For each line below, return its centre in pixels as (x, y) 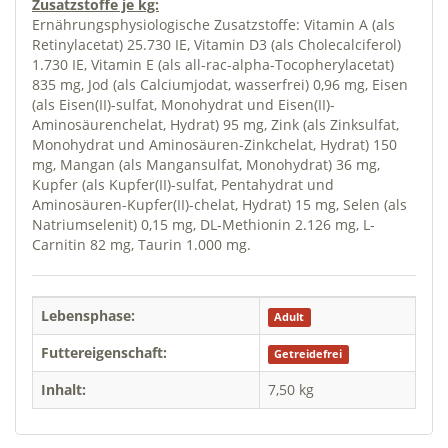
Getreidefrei (308, 353)
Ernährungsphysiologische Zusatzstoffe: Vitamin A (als (213, 24)
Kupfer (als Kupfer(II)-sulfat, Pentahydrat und (183, 184)
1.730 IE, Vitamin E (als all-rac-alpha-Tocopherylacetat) (213, 64)
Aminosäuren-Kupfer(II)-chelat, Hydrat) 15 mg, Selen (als (219, 204)
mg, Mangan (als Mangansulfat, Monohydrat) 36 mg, (206, 164)
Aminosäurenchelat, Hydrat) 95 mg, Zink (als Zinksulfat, (215, 124)
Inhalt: (63, 389)
